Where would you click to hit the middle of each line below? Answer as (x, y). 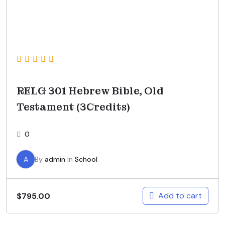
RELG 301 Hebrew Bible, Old (90, 91)
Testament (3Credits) (73, 107)
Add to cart (180, 196)
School (86, 159)
